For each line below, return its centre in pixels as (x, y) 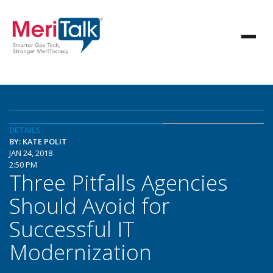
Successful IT (72, 229)
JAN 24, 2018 (31, 153)
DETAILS (25, 130)
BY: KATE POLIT (38, 141)
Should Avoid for (90, 205)
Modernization (80, 252)
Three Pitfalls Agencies (119, 182)
